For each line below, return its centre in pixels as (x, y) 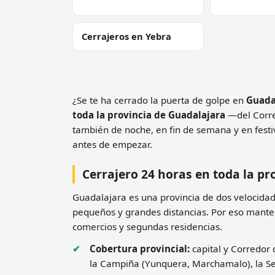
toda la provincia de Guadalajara (149, 114)
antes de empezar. (112, 144)
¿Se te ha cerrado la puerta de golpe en (159, 100)
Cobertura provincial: (140, 248)
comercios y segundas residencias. (147, 226)
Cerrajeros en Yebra (126, 36)
